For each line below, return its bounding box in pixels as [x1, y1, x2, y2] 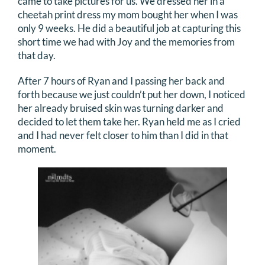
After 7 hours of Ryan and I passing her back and [18, 75, 225, 88]
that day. [18, 49, 56, 62]
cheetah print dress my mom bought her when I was [18, 8, 238, 21]
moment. [18, 143, 56, 156]
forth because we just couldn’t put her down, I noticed [18, 88, 245, 101]
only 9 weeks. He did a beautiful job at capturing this [18, 22, 241, 35]
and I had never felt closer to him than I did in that [18, 129, 228, 142]
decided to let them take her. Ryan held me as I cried [18, 115, 241, 128]
